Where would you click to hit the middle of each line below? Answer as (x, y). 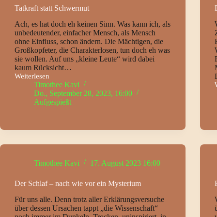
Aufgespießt (53, 102)
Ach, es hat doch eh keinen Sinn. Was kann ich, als (93, 24)
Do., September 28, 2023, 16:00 (83, 93)
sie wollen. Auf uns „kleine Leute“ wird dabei (85, 59)
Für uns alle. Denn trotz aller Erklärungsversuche (89, 199)
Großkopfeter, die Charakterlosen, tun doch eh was (92, 50)
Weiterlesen (32, 76)
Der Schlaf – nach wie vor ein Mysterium (78, 183)
